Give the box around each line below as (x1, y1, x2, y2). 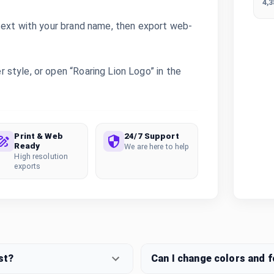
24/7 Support (124, 131, 179, 141)
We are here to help (124, 142, 190, 151)
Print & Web (14, 131, 63, 141)
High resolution (14, 152, 68, 161)
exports (14, 161, 41, 171)
